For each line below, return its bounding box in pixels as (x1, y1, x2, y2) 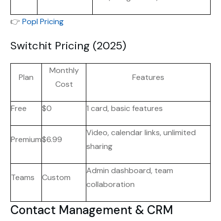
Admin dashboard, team (86, 165, 173, 176)
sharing (86, 141, 112, 151)
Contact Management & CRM (10, 202, 173, 218)
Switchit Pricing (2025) (10, 38, 126, 53)
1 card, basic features (86, 103, 163, 113)
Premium (11, 134, 41, 145)
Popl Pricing (22, 16, 64, 27)
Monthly (49, 65, 79, 75)
